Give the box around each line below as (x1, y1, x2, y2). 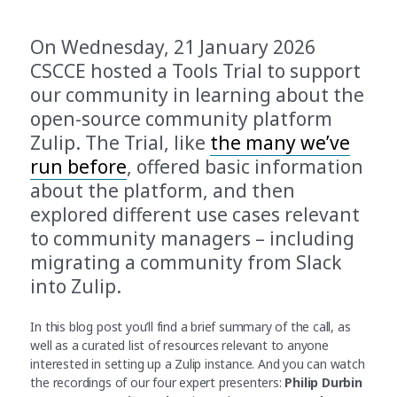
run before (30, 154, 128, 179)
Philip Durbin (284, 374, 362, 391)
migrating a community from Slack (30, 250, 343, 275)
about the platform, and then (30, 178, 296, 203)
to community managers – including (30, 226, 355, 251)
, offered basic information (127, 154, 364, 179)
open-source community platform (30, 106, 333, 131)
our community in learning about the (30, 82, 365, 107)
